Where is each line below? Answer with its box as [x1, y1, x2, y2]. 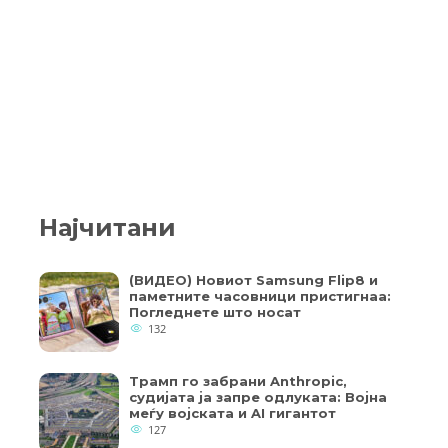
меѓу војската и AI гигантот [129, 405, 336, 421]
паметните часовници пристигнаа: [129, 288, 391, 304]
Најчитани [39, 213, 176, 242]
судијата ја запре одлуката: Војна [129, 389, 387, 405]
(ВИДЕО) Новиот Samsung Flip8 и [129, 272, 378, 288]
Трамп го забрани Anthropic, [129, 373, 347, 389]
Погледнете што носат [129, 304, 301, 320]
